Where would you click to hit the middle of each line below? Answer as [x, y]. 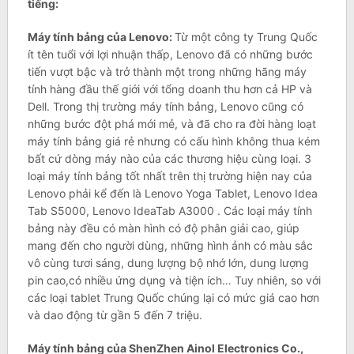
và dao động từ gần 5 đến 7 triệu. [115, 315]
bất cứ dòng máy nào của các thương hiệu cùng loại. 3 [169, 159]
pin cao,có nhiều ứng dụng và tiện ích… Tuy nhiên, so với [174, 281]
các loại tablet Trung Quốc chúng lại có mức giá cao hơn [173, 298]
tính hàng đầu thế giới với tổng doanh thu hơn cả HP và [169, 89]
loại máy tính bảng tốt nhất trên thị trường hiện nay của [169, 176]
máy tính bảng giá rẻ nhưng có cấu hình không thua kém [173, 141]
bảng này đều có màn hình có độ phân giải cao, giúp [163, 228]
